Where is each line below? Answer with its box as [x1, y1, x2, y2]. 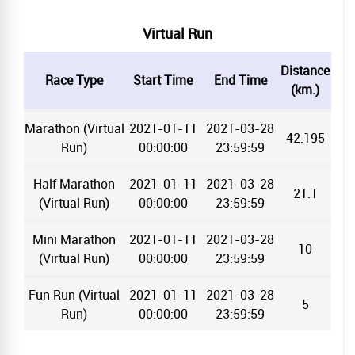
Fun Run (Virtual [29, 285, 120, 303]
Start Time [133, 71, 193, 89]
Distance [281, 61, 330, 79]
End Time [213, 71, 267, 89]
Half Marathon [33, 174, 115, 193]
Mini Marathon [32, 230, 116, 248]
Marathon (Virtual [24, 119, 124, 137]
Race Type [45, 71, 103, 89]
